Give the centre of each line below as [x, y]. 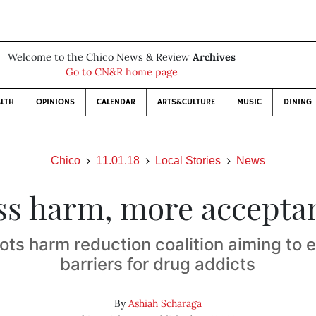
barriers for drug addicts [158, 264]
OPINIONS [55, 102]
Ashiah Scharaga [165, 303]
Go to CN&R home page [121, 72]
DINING [297, 102]
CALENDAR [116, 102]
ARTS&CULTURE [186, 102]
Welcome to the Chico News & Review [100, 57]
